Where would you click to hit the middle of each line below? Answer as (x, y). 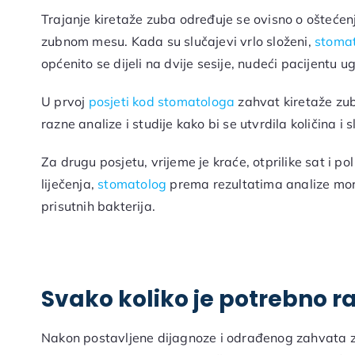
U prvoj (65, 102)
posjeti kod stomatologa (162, 102)
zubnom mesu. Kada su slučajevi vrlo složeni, (177, 42)
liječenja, (69, 184)
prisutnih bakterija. (98, 206)
